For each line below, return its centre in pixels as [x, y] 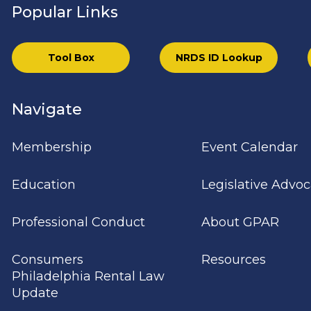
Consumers [48, 260]
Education [44, 185]
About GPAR [240, 222]
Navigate [47, 109]
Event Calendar [249, 147]
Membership [52, 147]
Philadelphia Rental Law [89, 276]
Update [35, 293]
